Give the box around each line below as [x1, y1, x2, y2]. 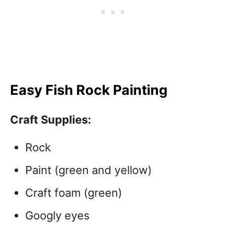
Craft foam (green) [25, 186, 122, 200]
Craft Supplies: [10, 113, 91, 127]
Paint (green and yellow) [25, 163, 152, 177]
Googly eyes [25, 209, 90, 222]
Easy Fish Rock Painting [10, 82, 167, 99]
